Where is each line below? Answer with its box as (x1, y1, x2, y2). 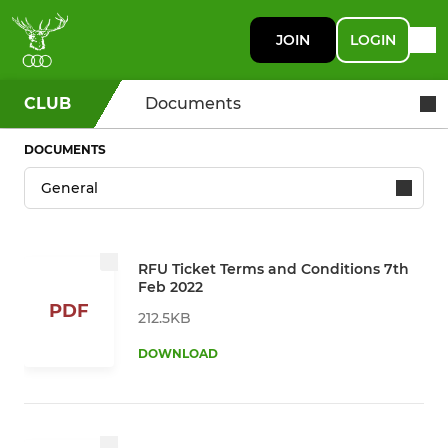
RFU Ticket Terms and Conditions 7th (138, 259, 409, 278)
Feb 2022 (138, 277, 203, 296)
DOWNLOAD (138, 345, 218, 361)
